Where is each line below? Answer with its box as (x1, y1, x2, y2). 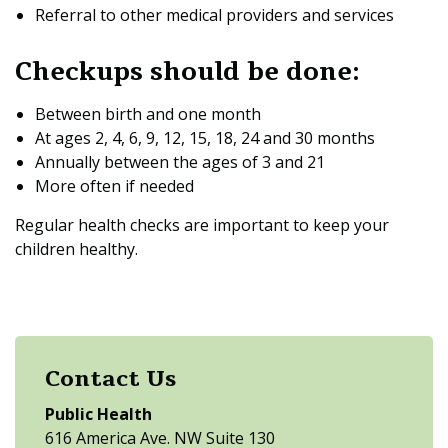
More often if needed (35, 175, 194, 197)
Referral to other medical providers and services (35, 4, 394, 26)
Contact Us (45, 364, 176, 394)
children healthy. (15, 238, 138, 260)
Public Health (45, 403, 152, 425)
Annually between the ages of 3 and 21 (35, 151, 325, 173)
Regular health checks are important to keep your (15, 214, 389, 236)
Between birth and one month (35, 103, 261, 125)
